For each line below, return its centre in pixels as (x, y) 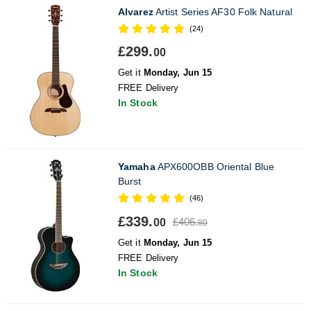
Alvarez (136, 11)
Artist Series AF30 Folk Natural (222, 11)
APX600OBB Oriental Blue (215, 166)
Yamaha (137, 166)
